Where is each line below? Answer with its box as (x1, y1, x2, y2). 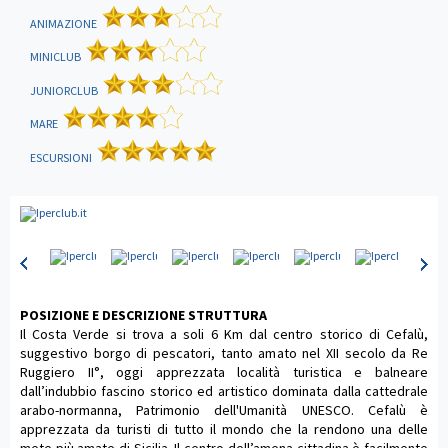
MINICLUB (30, 49, 81, 65)
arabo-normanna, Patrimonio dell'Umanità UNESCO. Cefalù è (20, 401, 428, 420)
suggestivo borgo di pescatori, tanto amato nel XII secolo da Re (20, 344, 428, 363)
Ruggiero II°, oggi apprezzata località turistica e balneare (20, 363, 428, 382)
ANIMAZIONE (30, 16, 97, 32)
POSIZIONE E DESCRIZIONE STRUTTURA (20, 306, 267, 325)
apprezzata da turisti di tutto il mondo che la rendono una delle (20, 420, 428, 439)
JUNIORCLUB (30, 83, 98, 99)
